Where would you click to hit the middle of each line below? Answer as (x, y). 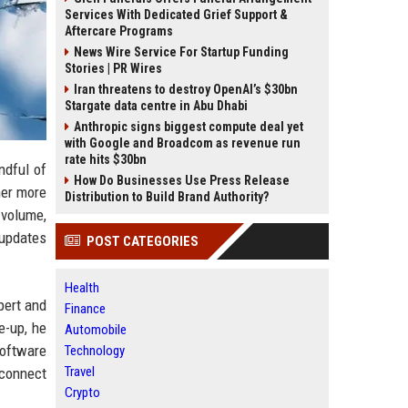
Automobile (96, 330)
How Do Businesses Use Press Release (182, 180)
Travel (80, 372)
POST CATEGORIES (143, 241)
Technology (95, 351)
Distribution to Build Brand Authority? (167, 197)
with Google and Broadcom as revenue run (183, 143)
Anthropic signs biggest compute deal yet (189, 127)
